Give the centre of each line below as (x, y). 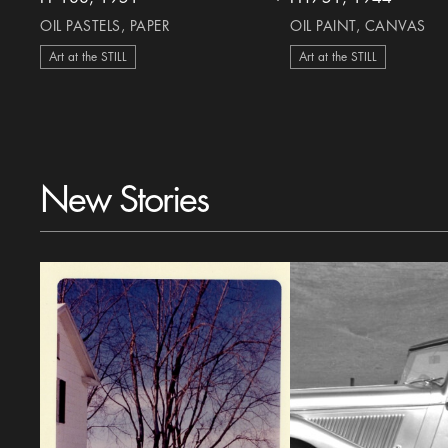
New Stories (124, 200)
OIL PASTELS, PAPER (105, 26)
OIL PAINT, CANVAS (358, 26)
